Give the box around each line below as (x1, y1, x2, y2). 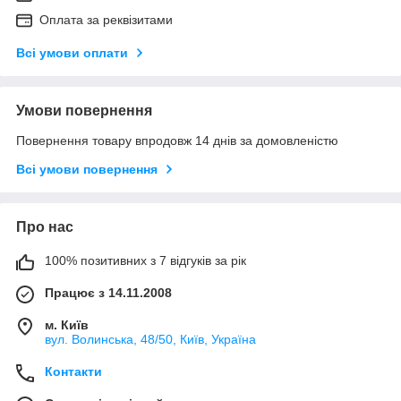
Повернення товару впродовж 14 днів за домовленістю (16, 132, 338, 148)
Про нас (16, 218, 73, 235)
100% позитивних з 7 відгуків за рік (45, 252, 246, 268)
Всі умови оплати (16, 45, 128, 60)
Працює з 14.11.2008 (45, 285, 172, 300)
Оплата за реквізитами (39, 12, 173, 27)
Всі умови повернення (16, 161, 158, 176)
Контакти (45, 363, 102, 379)
